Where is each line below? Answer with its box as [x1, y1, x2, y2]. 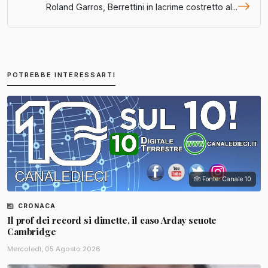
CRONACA [16, 202, 56, 210]
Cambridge [7, 225, 56, 237]
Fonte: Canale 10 [202, 175, 251, 183]
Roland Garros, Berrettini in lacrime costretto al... [46, 1, 237, 12]
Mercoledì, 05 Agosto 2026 [7, 244, 100, 253]
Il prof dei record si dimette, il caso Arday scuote [7, 214, 217, 226]
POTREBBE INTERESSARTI [7, 70, 116, 79]
